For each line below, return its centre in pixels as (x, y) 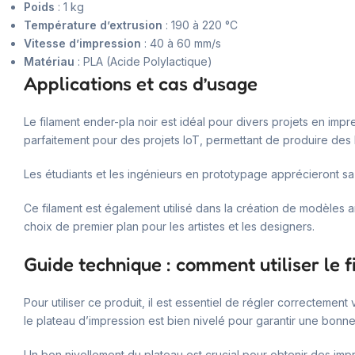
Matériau (49, 61)
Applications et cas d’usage (141, 83)
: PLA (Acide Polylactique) (143, 61)
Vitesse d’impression (82, 43)
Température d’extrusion (93, 25)
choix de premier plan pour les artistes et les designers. (169, 226)
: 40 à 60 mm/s (181, 43)
